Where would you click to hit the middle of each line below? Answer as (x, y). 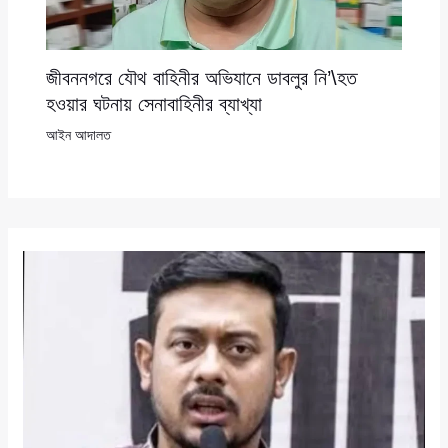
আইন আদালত (78, 134)
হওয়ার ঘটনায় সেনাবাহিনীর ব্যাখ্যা (153, 103)
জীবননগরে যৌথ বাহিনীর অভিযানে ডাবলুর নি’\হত (201, 77)
